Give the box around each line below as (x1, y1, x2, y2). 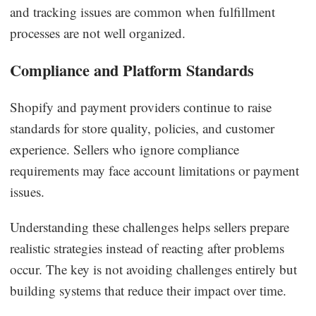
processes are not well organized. (10, 23, 186, 42)
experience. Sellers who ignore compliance (10, 140, 240, 158)
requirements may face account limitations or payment (10, 161, 300, 179)
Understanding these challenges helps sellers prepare (10, 217, 290, 236)
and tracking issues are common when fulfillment (10, 2, 276, 20)
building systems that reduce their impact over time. (10, 281, 287, 299)
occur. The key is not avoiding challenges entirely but (10, 260, 298, 278)
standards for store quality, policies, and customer (10, 119, 275, 137)
